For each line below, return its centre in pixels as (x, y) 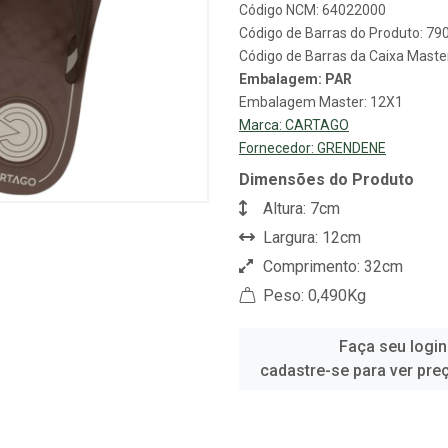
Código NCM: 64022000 (312, 10)
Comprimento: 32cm (331, 266)
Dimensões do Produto (326, 179)
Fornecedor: (278, 148)
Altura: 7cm (299, 208)
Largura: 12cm (310, 237)
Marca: (262, 125)
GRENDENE (351, 148)
